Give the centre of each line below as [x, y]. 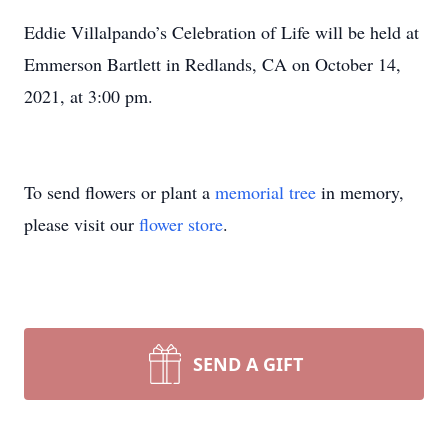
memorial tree [265, 192]
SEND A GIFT [248, 364]
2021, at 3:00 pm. [88, 96]
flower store [181, 224]
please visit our [81, 224]
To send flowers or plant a [119, 192]
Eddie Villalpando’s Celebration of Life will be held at [221, 32]
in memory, [360, 192]
